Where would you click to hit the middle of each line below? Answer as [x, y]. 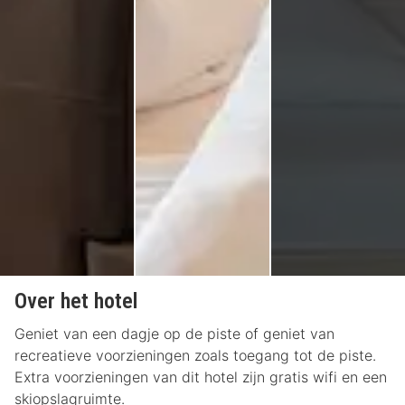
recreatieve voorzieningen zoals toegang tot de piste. [195, 356]
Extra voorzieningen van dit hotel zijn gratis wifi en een [201, 377]
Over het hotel [76, 301]
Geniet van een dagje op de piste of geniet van [174, 334]
